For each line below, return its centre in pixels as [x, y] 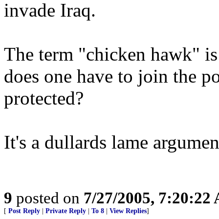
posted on [48, 198]
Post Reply [24, 211]
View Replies [128, 211]
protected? [44, 98]
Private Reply [66, 211]
